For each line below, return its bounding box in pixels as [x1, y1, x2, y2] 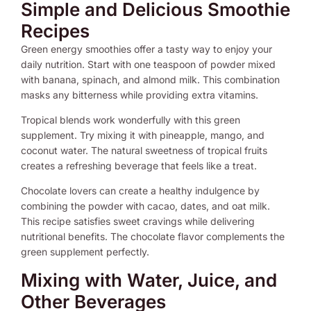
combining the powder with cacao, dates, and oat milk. [21, 199, 270, 212]
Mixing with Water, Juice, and [21, 269, 277, 291]
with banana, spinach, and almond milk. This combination [21, 73, 280, 85]
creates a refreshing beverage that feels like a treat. [21, 159, 257, 171]
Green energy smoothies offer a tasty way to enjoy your [21, 42, 272, 55]
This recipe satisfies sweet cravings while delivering [21, 215, 255, 227]
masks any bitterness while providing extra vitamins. [21, 88, 258, 101]
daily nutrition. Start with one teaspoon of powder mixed [21, 58, 276, 70]
